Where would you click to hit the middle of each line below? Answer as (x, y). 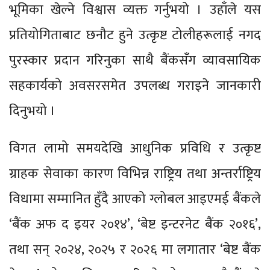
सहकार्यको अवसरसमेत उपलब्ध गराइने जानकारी (135, 86)
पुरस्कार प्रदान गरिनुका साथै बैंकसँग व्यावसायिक (135, 61)
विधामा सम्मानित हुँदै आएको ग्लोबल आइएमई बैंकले (135, 199)
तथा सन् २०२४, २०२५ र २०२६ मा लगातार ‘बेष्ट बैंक (135, 250)
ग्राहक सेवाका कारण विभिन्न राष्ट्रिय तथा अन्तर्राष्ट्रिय (135, 174)
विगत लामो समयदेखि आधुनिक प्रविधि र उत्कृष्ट (135, 149)
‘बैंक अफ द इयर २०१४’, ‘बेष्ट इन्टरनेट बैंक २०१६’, (135, 225)
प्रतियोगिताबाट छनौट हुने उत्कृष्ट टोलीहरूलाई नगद (135, 36)
